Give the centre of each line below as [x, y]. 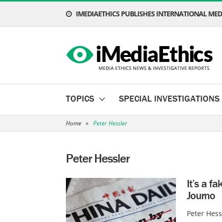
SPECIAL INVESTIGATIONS [169, 98]
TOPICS [80, 98]
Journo [201, 195]
